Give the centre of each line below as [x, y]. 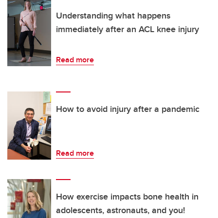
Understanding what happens [113, 16]
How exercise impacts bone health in [127, 197]
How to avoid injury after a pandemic [128, 109]
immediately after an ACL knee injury [127, 29]
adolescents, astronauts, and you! [120, 210]
